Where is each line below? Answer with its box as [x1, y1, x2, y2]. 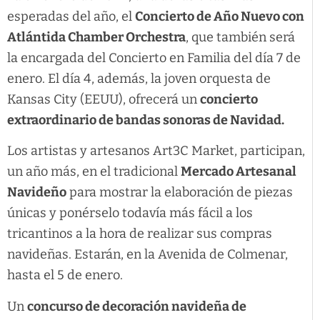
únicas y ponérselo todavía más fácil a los [7, 205, 253, 221]
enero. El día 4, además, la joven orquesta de [7, 70, 271, 86]
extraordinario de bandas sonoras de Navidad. [7, 111, 284, 128]
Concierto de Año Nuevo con [135, 8, 304, 24]
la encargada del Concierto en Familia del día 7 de [7, 49, 301, 66]
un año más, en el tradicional [7, 164, 181, 180]
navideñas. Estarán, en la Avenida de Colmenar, [7, 246, 288, 263]
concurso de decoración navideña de [27, 298, 246, 314]
